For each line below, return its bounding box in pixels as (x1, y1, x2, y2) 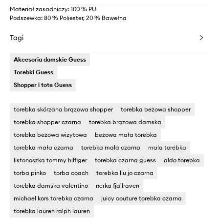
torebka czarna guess (95, 156, 156, 164)
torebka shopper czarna (14, 118, 81, 126)
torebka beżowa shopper (121, 106, 191, 113)
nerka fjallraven (96, 182, 139, 189)
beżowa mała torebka (95, 131, 157, 138)
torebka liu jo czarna (96, 169, 153, 176)
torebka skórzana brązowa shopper (14, 106, 113, 113)
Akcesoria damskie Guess (14, 56, 86, 63)
